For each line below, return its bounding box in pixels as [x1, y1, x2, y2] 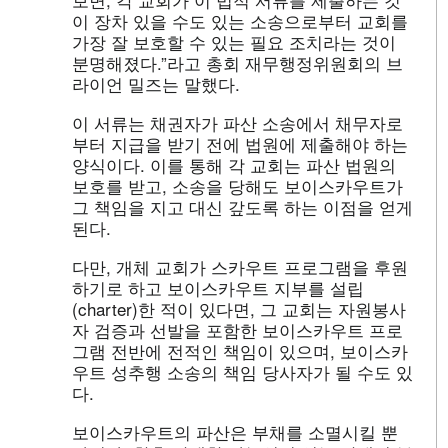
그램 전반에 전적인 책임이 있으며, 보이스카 [72, 337, 408, 363]
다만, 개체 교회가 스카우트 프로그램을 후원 [72, 253, 408, 279]
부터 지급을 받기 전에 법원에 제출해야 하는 [72, 130, 408, 156]
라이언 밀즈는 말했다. [72, 70, 240, 96]
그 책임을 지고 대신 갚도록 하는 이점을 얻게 [72, 193, 413, 219]
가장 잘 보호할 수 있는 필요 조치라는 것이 [72, 28, 396, 54]
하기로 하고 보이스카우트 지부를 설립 [72, 274, 364, 300]
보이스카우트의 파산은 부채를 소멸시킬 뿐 [72, 418, 398, 444]
